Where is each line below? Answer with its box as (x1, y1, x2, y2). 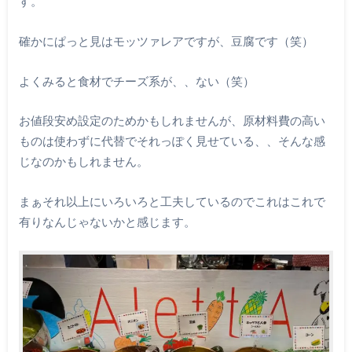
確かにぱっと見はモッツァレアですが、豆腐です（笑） (18, 34, 313, 49)
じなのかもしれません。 (18, 154, 148, 169)
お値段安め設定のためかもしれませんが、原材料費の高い (18, 113, 325, 128)
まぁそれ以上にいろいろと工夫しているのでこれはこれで (18, 193, 325, 208)
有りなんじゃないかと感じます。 (18, 214, 196, 229)
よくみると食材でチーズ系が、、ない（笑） (18, 73, 255, 88)
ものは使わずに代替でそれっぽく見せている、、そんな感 (18, 134, 325, 148)
